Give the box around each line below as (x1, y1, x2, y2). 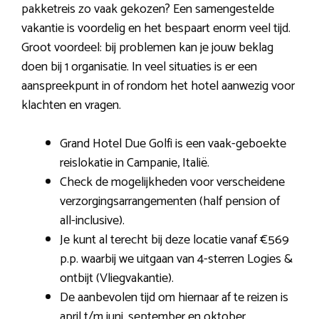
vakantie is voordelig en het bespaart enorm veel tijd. (21, 18, 291, 40)
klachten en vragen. (21, 95, 121, 117)
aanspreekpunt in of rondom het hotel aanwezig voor (21, 75, 295, 98)
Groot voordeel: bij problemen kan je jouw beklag (21, 37, 273, 59)
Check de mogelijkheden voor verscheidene (60, 172, 285, 194)
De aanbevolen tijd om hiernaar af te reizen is (60, 287, 288, 309)
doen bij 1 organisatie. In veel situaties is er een (21, 56, 257, 78)
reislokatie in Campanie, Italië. (60, 152, 209, 174)
